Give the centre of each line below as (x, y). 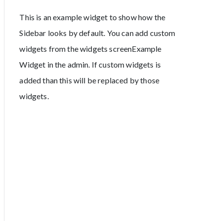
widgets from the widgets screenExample (91, 48)
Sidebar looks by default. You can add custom (97, 33)
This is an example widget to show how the (92, 17)
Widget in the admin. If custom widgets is (90, 64)
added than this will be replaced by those (90, 80)
